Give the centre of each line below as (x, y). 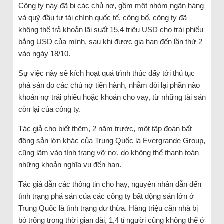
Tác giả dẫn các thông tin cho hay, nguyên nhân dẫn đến (110, 184)
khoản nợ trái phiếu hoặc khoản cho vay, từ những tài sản (112, 97)
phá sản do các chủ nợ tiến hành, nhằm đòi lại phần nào (109, 85)
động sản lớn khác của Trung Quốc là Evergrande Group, (112, 140)
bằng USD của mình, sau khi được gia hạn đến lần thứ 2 (110, 41)
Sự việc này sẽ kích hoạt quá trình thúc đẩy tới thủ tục (106, 73)
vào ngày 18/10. (44, 53)
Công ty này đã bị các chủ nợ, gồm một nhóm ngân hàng (111, 5)
